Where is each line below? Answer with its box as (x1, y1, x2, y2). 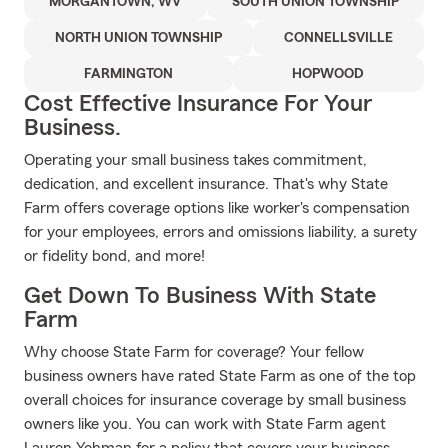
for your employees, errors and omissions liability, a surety (24, 224, 417, 240)
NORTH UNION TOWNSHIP (55, 31, 222, 45)
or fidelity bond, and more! (24, 248, 205, 264)
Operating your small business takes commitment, (24, 152, 367, 168)
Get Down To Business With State (24, 284, 376, 308)
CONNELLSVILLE (284, 31, 393, 45)
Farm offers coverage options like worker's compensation (24, 200, 410, 216)
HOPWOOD (292, 67, 365, 81)
